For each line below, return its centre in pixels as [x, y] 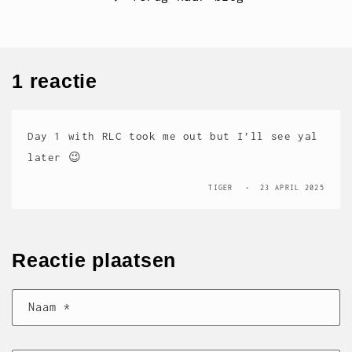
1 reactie [55, 81]
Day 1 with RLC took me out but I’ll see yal [173, 136]
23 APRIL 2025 [292, 187]
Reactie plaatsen [94, 260]
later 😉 [55, 157]
